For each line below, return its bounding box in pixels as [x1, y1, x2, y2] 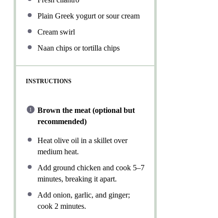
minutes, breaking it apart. [37, 174, 117, 183]
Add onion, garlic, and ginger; [37, 190, 130, 199]
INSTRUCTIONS [26, 77, 72, 85]
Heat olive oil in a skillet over [37, 136, 127, 145]
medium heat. [37, 147, 79, 156]
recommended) [37, 117, 87, 126]
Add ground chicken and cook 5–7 [37, 163, 145, 172]
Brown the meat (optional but [37, 106, 135, 114]
